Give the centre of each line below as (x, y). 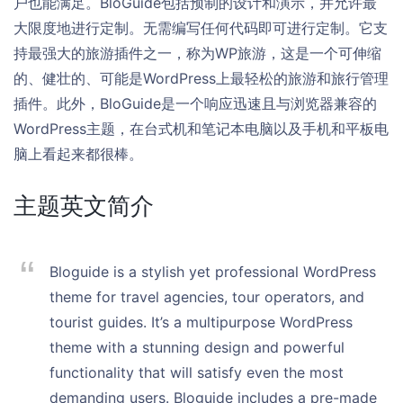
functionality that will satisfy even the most (197, 372)
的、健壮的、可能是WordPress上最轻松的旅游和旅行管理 (201, 78)
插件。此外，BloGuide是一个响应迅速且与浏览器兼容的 (195, 103)
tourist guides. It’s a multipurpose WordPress (201, 322)
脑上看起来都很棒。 (78, 154)
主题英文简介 (84, 206)
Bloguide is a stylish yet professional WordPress (213, 272)
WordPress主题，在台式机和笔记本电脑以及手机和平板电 (201, 129)
